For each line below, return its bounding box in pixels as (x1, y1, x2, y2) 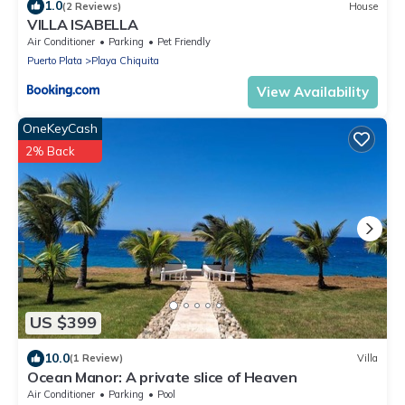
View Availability (257, 83, 369, 101)
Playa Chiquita (91, 54, 159, 68)
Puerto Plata (27, 54, 82, 68)
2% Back (25, 144, 75, 159)
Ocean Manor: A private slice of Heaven (27, 367, 297, 386)
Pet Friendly (157, 35, 211, 49)
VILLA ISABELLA (27, 15, 138, 34)
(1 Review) (70, 352, 123, 365)
